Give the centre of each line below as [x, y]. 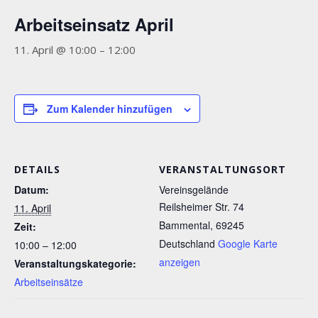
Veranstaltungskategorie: [75, 263]
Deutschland [187, 243]
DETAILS [37, 169]
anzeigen [180, 262]
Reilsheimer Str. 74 [202, 207]
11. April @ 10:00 [55, 50]
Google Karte [248, 243]
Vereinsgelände [194, 190]
